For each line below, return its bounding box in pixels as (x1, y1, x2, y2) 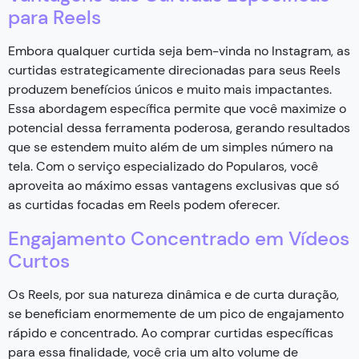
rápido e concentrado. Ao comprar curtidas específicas (8, 324, 333, 341)
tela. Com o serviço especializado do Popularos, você (8, 157, 318, 175)
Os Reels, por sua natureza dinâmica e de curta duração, (8, 285, 339, 303)
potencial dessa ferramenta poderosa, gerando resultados (8, 119, 350, 136)
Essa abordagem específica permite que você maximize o (8, 99, 346, 117)
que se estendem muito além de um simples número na (8, 138, 333, 155)
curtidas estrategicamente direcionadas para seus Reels (8, 61, 341, 79)
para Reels (8, 4, 101, 30)
